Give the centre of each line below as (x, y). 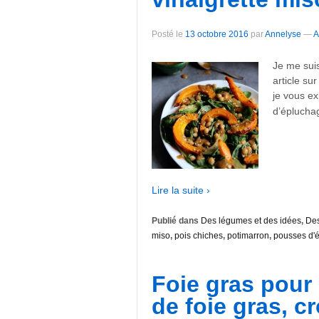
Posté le (168, 35)
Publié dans (176, 221)
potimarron (248, 236)
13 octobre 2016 (217, 35)
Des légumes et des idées (251, 221)
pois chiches (199, 236)
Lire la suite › (181, 190)
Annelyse (283, 35)
